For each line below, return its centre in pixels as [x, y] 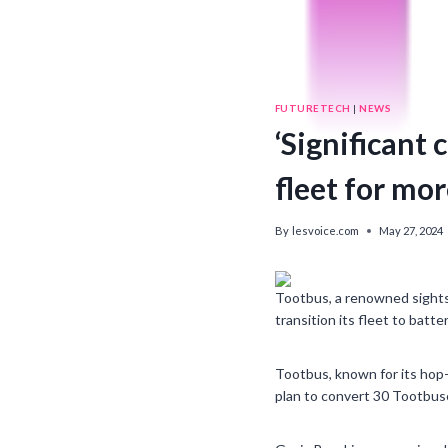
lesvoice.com [326, 231]
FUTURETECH [313, 108]
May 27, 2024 [411, 231]
